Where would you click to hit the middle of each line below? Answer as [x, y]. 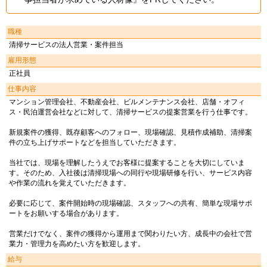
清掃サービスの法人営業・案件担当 [66, 45]
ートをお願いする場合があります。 [66, 213]
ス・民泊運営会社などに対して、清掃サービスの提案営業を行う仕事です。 [131, 112]
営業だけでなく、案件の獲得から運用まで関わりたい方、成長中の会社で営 [131, 234]
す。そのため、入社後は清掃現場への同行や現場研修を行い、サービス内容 [131, 173]
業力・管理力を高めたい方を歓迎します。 [77, 244]
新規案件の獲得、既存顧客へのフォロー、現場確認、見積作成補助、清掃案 [131, 132]
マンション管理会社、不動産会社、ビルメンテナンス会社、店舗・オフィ [127, 102]
